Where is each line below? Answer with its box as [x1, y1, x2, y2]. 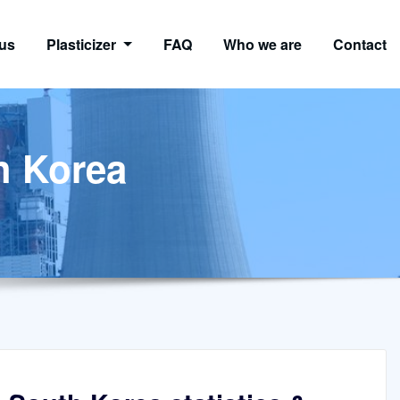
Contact [333, 33, 387, 54]
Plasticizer [46, 33, 121, 54]
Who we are [223, 33, 302, 54]
